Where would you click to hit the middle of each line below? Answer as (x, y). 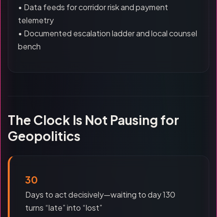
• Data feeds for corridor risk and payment (93, 7)
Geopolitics (44, 136)
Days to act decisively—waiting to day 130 (100, 194)
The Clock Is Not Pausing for (93, 120)
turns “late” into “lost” (64, 208)
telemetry (36, 20)
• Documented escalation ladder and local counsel (108, 33)
